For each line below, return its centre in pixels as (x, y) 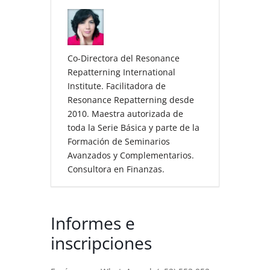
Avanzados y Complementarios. (131, 155)
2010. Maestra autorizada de (125, 114)
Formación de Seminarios (119, 142)
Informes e (93, 223)
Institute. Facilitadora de (117, 86)
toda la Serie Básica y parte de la (133, 128)
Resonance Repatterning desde (131, 100)
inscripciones (101, 243)
